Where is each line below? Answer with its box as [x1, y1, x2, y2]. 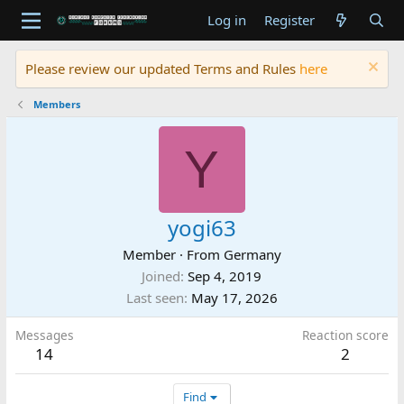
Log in [207, 11, 246, 29]
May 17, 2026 [190, 289, 278, 307]
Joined [142, 267, 181, 285]
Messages [14, 326, 74, 344]
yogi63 [167, 213, 236, 243]
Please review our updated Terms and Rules [24, 60, 299, 78]
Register [263, 11, 315, 29]
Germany [223, 245, 281, 263]
